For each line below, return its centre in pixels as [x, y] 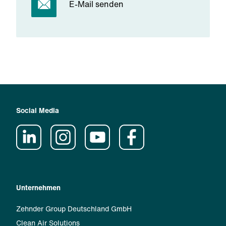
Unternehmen [38, 187]
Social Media [38, 110]
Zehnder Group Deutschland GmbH [74, 208]
